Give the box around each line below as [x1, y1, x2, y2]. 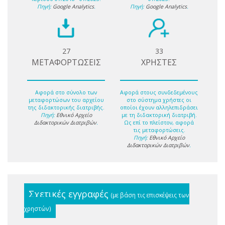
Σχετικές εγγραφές [29, 187, 111, 200]
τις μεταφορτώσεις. [133, 126, 185, 134]
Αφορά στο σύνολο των [35, 88, 97, 96]
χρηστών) [24, 204, 51, 212]
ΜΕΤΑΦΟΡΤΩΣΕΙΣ [31, 57, 101, 68]
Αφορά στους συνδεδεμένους [120, 88, 198, 96]
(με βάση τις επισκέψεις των [111, 190, 189, 199]
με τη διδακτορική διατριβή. [121, 111, 197, 119]
